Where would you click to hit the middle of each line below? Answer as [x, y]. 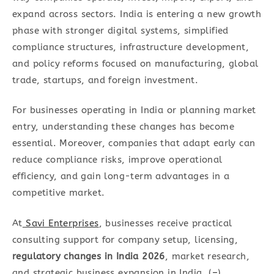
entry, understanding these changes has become [123, 127]
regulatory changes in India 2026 [89, 256]
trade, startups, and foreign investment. [105, 80]
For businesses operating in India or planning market [134, 110]
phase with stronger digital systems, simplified [120, 30]
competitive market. [59, 193]
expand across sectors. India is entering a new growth [137, 14]
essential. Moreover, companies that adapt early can [134, 143]
